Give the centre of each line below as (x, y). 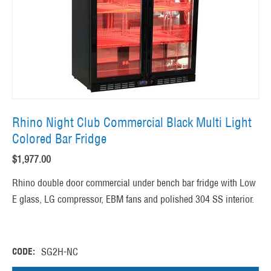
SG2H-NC (60, 252)
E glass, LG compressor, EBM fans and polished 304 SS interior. (133, 199)
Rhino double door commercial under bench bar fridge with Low (134, 183)
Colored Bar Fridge (59, 139)
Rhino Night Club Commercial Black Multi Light (132, 123)
